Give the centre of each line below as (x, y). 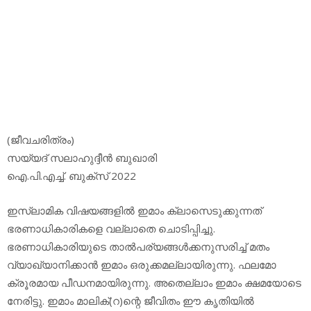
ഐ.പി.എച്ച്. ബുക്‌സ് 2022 (72, 175)
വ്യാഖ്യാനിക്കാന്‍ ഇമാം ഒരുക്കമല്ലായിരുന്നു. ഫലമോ (142, 265)
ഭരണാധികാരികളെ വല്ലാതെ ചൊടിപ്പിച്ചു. (111, 229)
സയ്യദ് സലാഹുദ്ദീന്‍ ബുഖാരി (82, 157)
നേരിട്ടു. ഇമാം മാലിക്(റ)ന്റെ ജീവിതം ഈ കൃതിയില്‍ (131, 301)
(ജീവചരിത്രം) (41, 139)
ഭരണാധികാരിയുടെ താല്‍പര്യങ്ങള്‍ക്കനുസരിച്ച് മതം (138, 247)
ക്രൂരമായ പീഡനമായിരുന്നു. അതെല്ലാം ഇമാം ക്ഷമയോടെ (154, 283)
